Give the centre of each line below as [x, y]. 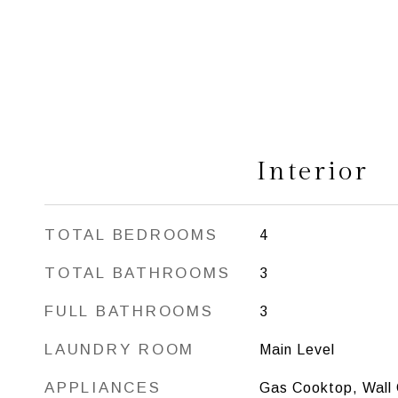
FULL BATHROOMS [129, 311]
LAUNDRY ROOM [119, 350]
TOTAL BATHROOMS [138, 273]
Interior [313, 171]
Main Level [297, 350]
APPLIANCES [103, 388]
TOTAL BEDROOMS [131, 235]
